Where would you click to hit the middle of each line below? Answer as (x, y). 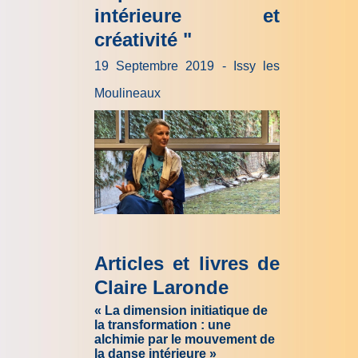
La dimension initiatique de (186, 310)
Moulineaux (127, 93)
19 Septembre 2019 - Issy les (187, 66)
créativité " (143, 39)
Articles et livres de (187, 263)
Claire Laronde (161, 287)
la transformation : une (163, 324)
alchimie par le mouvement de (185, 339)
